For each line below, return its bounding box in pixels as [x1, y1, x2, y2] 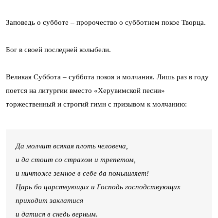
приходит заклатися [16, 196, 83, 204]
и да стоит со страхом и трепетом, [16, 155, 136, 163]
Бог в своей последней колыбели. [6, 45, 111, 54]
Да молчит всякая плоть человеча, [16, 142, 128, 150]
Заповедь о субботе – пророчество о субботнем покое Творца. [6, 18, 206, 26]
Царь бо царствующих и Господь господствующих [16, 182, 181, 191]
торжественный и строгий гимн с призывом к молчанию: [6, 100, 187, 108]
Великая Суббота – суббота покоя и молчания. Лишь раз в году [6, 73, 209, 81]
